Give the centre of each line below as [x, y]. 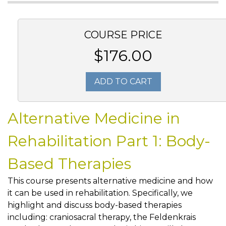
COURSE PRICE [123, 35]
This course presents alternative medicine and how [110, 181]
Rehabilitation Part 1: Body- [109, 141]
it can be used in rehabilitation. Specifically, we [100, 193]
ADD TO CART [123, 81]
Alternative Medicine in [94, 118]
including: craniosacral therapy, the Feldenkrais [102, 217]
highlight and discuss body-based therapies [95, 205]
